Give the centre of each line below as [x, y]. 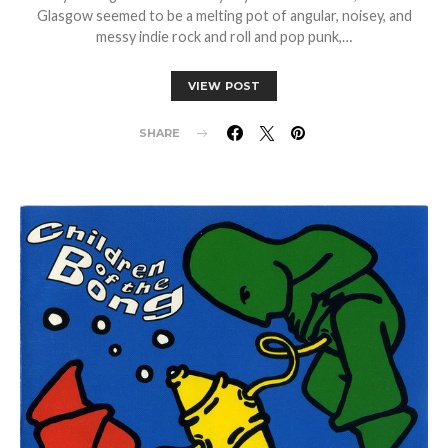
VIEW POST [224, 86]
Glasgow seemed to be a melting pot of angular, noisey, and [224, 16]
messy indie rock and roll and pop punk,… [224, 37]
